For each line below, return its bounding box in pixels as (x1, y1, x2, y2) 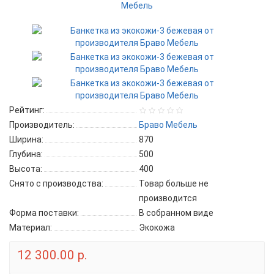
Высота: (9, 163, 42, 174)
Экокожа (139, 222, 175, 232)
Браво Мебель (139, 119, 198, 130)
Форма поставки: (9, 207, 79, 218)
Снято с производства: (9, 178, 103, 188)
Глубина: (9, 149, 43, 159)
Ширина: (9, 134, 43, 144)
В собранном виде (139, 207, 213, 218)
